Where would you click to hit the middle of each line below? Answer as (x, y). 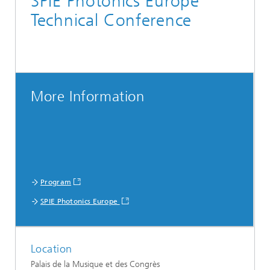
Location (52, 249)
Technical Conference (111, 20)
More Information (88, 97)
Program (56, 182)
